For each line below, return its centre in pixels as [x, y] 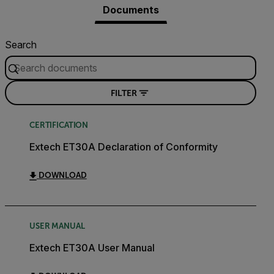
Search [21, 45]
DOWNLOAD [62, 176]
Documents [131, 10]
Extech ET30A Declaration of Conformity [124, 147]
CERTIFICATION [59, 125]
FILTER [124, 93]
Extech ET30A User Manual [92, 248]
